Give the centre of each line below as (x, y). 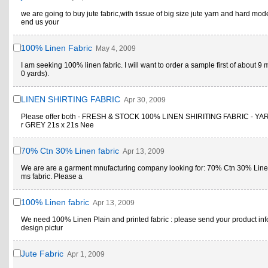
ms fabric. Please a (52, 176)
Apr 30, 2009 (145, 100)
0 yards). (35, 74)
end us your (40, 22)
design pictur (42, 228)
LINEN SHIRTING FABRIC (71, 99)
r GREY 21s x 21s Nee (57, 125)
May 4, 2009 (116, 48)
